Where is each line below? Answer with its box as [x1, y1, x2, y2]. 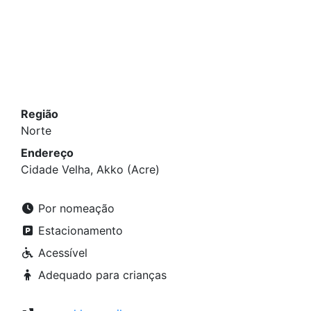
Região [21, 107, 58, 121]
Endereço [21, 146, 74, 160]
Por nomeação [35, 201, 115, 215]
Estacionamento [35, 224, 123, 237]
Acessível [35, 246, 87, 260]
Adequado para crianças [35, 268, 167, 282]
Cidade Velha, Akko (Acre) [21, 162, 160, 176]
